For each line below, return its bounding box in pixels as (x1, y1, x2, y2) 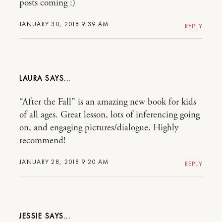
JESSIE (19, 211, 45, 221)
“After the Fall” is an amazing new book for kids (19, 96, 196, 108)
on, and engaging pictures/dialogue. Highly (19, 121, 178, 134)
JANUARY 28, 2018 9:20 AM (19, 157, 109, 166)
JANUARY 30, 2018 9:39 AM (19, 19, 109, 28)
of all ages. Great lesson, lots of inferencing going (19, 109, 200, 121)
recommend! (19, 134, 65, 147)
